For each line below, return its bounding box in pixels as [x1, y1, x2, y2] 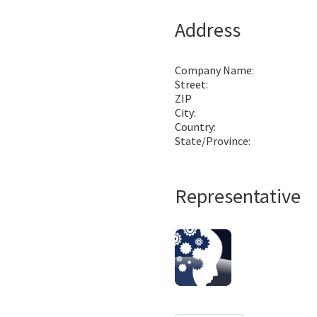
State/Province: [175, 134, 250, 148]
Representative [175, 183, 301, 209]
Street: [175, 77, 208, 91]
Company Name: [175, 63, 254, 77]
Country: [175, 120, 216, 134]
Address [175, 17, 241, 42]
